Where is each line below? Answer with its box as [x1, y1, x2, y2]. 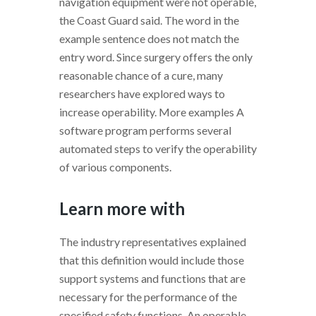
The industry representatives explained [59, 234, 246, 248]
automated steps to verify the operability [59, 141, 257, 155]
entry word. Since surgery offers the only [59, 49, 253, 63]
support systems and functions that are [59, 271, 245, 285]
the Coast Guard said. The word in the [59, 13, 239, 27]
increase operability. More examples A [59, 104, 244, 119]
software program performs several [59, 123, 231, 137]
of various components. [59, 159, 171, 174]
